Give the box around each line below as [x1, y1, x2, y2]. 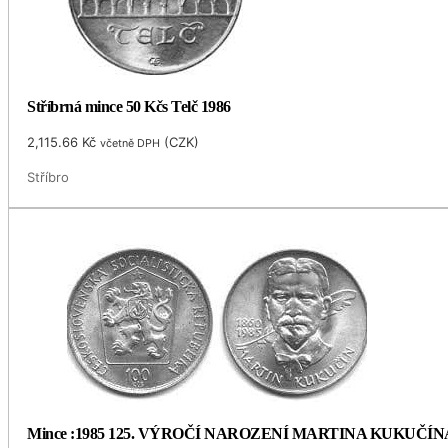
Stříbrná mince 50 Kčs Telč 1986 [27, 98, 231, 116]
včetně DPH [100, 136, 161, 151]
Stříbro [27, 169, 70, 186]
